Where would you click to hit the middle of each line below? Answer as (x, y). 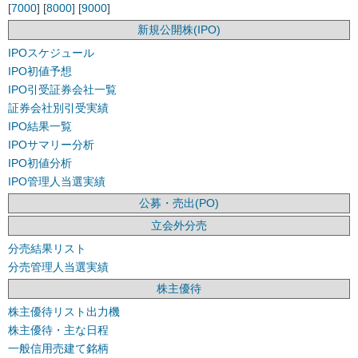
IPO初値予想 (40, 72)
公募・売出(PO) (179, 203)
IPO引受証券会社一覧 (62, 90)
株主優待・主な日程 (58, 330)
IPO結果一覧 (40, 127)
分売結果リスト (47, 249)
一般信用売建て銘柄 (58, 349)
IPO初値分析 (40, 163)
